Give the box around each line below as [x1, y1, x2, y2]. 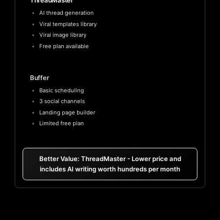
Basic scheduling [39, 86, 84, 94]
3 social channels [39, 98, 85, 105]
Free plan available [39, 42, 89, 50]
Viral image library [39, 31, 86, 39]
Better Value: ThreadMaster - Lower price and [39, 154, 181, 163]
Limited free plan [39, 120, 84, 127]
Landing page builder [39, 109, 95, 116]
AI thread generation [39, 9, 94, 17]
